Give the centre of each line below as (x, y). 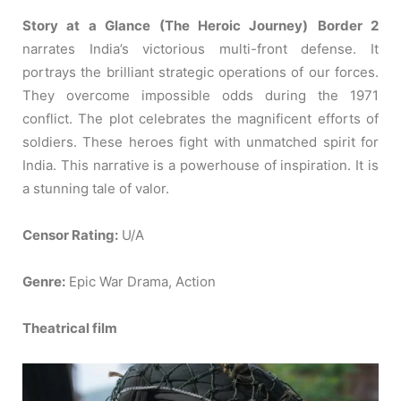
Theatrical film (70, 328)
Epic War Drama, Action (141, 282)
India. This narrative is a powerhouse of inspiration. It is (200, 165)
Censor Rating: (70, 235)
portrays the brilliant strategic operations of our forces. (200, 72)
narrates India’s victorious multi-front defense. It (200, 49)
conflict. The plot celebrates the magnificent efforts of (200, 119)
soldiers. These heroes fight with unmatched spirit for (200, 142)
